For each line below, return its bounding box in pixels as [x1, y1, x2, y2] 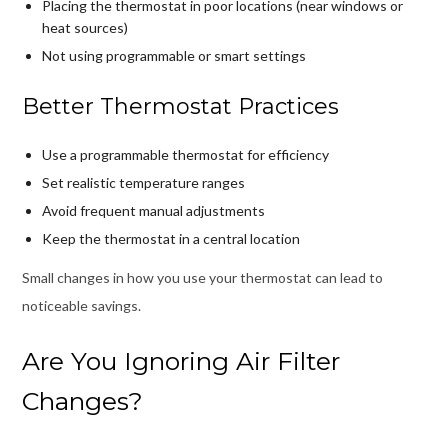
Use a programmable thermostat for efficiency [41, 145, 329, 163]
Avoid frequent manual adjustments [41, 201, 265, 219]
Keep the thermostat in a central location [41, 229, 300, 247]
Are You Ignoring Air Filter [21, 345, 340, 376]
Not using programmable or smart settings [41, 46, 306, 64]
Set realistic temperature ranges [41, 173, 245, 191]
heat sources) [41, 18, 128, 36]
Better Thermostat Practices [21, 92, 339, 120]
